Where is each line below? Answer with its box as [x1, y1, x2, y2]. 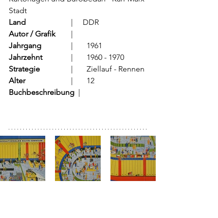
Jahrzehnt [9, 53, 42, 62]
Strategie [9, 64, 40, 74]
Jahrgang [9, 41, 41, 51]
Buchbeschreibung [9, 88, 78, 97]
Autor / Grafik [9, 29, 55, 39]
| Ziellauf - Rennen [87, 64, 145, 74]
